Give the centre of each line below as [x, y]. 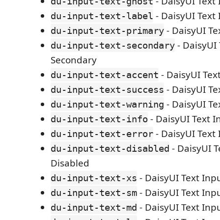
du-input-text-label [102, 16]
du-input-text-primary [107, 30]
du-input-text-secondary [113, 45]
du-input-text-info [99, 119]
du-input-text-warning [107, 104]
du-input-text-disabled [110, 148]
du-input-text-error [102, 134]
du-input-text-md [94, 207]
